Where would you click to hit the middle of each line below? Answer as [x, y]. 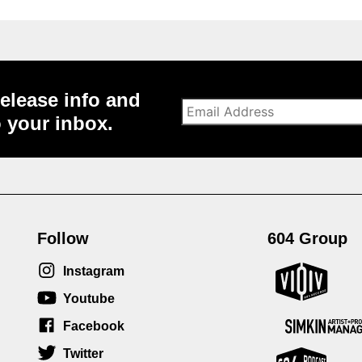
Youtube [89, 299]
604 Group [307, 239]
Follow [63, 239]
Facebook [94, 326]
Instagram [94, 271]
